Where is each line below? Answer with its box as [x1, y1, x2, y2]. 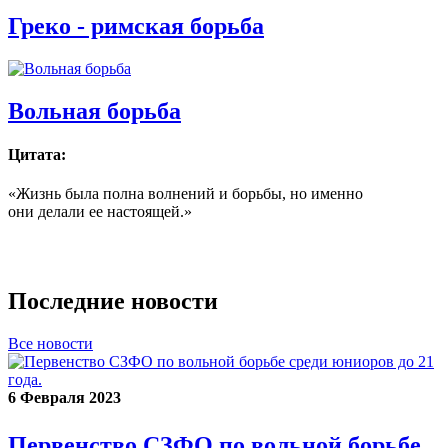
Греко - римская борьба [8, 12, 264, 39]
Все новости [8, 334, 93, 352]
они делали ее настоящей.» [8, 203, 192, 221]
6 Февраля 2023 [8, 388, 121, 406]
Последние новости [8, 287, 218, 314]
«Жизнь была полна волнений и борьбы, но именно [8, 185, 363, 203]
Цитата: [8, 145, 66, 163]
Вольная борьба [8, 97, 181, 124]
